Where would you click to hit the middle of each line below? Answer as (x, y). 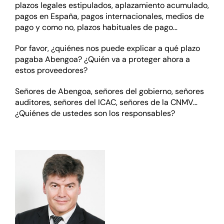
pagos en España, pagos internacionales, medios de (109, 16)
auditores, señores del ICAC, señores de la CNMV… (106, 102)
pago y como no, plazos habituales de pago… (96, 27)
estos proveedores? (51, 70)
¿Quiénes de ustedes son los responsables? (95, 113)
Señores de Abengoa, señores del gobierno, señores (109, 91)
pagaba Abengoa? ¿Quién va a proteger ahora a (102, 59)
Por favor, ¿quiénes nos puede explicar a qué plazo (107, 48)
